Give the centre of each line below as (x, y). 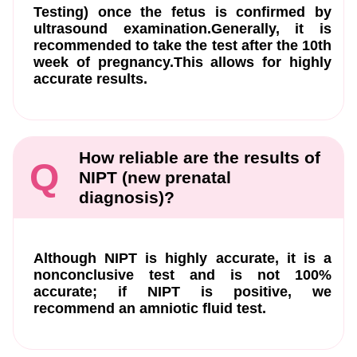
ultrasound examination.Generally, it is (182, 28)
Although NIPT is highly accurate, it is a (182, 258)
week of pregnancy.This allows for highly (182, 62)
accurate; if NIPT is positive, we (182, 291)
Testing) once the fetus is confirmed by (182, 12)
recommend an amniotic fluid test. (150, 308)
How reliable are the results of (200, 158)
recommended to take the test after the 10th (182, 45)
